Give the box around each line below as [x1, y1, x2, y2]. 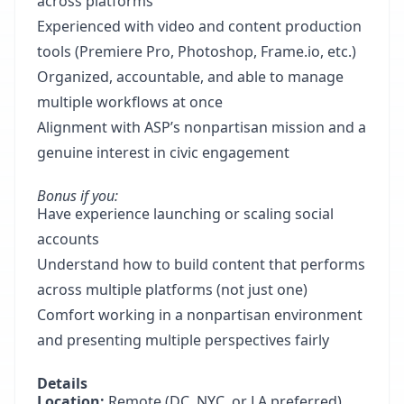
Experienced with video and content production [37, 16, 362, 36]
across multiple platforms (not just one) [37, 280, 308, 299]
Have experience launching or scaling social [37, 204, 334, 224]
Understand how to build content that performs [37, 254, 365, 274]
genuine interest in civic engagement [37, 142, 289, 162]
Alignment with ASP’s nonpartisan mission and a [37, 117, 366, 137]
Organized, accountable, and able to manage [37, 67, 344, 87]
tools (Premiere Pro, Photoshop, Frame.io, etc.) [37, 41, 356, 61]
